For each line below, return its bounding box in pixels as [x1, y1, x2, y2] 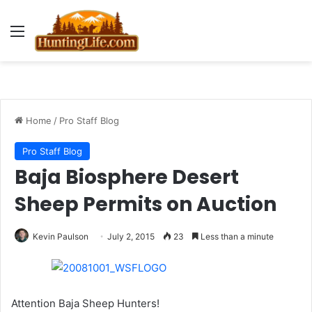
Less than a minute [198, 231, 274, 242]
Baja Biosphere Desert [15, 164, 239, 191]
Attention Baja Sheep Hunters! [11, 297, 159, 311]
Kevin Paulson [33, 231, 88, 242]
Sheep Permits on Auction [15, 191, 276, 218]
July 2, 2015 [107, 231, 155, 242]
